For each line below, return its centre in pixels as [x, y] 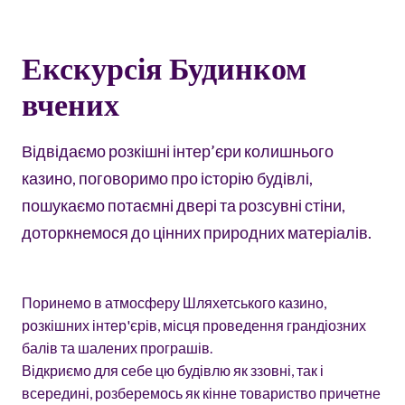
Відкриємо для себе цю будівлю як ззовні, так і [173, 371]
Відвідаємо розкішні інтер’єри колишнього [178, 151]
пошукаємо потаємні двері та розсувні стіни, [184, 206]
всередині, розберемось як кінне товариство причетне [201, 393]
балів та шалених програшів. [117, 348]
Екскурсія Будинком [164, 70]
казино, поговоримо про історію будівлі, [167, 179]
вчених [71, 106]
